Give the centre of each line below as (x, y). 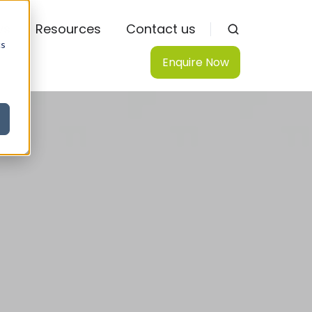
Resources (68, 29)
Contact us (161, 29)
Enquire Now (195, 62)
